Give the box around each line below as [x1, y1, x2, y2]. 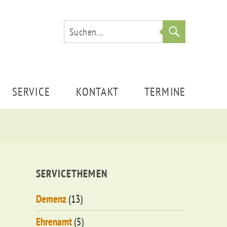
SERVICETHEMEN [35, 167, 107, 181]
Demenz [35, 192, 66, 206]
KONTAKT [75, 84, 119, 99]
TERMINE [144, 84, 185, 99]
